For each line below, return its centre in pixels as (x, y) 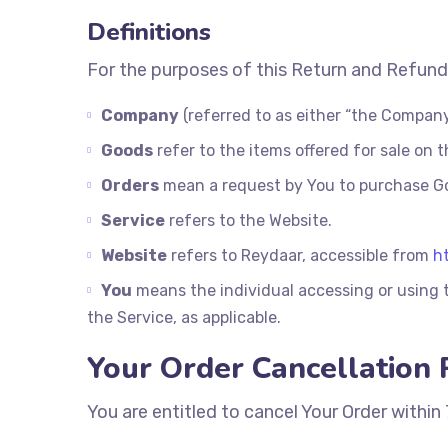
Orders (130, 185)
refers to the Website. (248, 220)
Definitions (149, 32)
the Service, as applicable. (184, 317)
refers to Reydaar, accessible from (300, 255)
